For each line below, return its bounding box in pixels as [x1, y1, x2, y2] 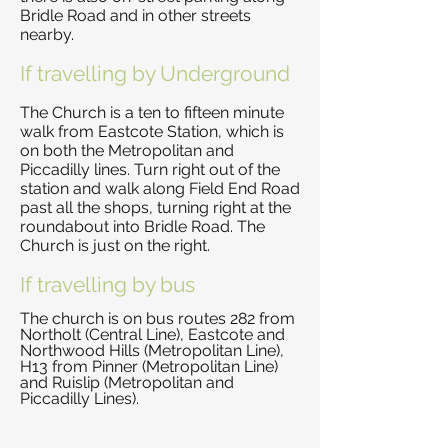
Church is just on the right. [20, 236, 210, 255]
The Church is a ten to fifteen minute [20, 103, 284, 122]
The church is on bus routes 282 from [20, 309, 295, 328]
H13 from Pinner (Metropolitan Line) [20, 357, 278, 376]
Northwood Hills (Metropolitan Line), [20, 341, 284, 360]
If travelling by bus [20, 272, 195, 297]
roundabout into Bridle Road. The [20, 217, 265, 236]
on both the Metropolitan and [20, 141, 234, 160]
